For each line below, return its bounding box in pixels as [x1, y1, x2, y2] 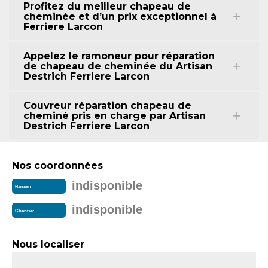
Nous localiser [12, 239, 84, 250]
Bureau [15, 184, 31, 190]
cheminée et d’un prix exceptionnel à [23, 11, 217, 22]
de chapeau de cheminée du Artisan [23, 60, 212, 72]
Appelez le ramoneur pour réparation [23, 50, 215, 62]
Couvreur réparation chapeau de [23, 100, 191, 111]
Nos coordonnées [12, 160, 103, 171]
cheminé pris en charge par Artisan [23, 110, 206, 121]
